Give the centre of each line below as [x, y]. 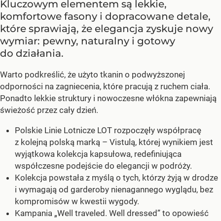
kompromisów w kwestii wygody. [77, 201]
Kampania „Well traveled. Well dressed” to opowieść [112, 213]
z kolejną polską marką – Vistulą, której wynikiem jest [114, 142]
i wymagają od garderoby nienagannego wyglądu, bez [114, 189]
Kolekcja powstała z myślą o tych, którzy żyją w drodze [116, 177]
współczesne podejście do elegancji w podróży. [103, 166]
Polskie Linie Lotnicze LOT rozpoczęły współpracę [108, 130]
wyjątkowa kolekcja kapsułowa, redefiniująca [98, 154]
